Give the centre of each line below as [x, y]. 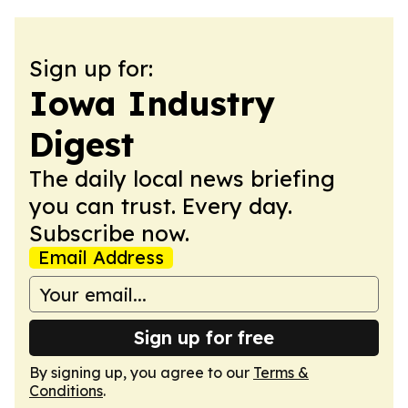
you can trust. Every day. [161, 206]
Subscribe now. [109, 233]
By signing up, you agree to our [141, 372]
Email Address [101, 257]
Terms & [281, 372]
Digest [82, 144]
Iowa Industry [152, 103]
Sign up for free [204, 337]
